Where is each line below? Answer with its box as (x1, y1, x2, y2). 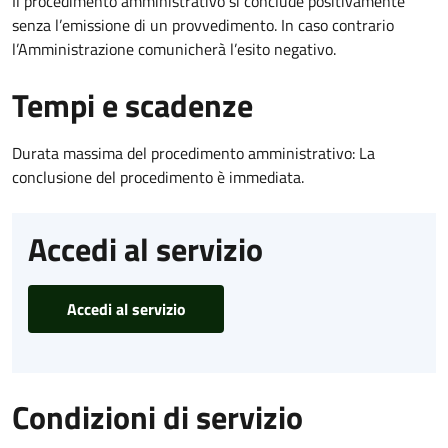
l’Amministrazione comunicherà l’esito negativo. (12, 36, 336, 61)
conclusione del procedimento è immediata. (12, 164, 304, 189)
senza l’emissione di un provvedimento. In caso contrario (12, 12, 394, 37)
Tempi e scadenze (12, 80, 253, 129)
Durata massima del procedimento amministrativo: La (12, 140, 375, 165)
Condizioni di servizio (12, 392, 303, 441)
